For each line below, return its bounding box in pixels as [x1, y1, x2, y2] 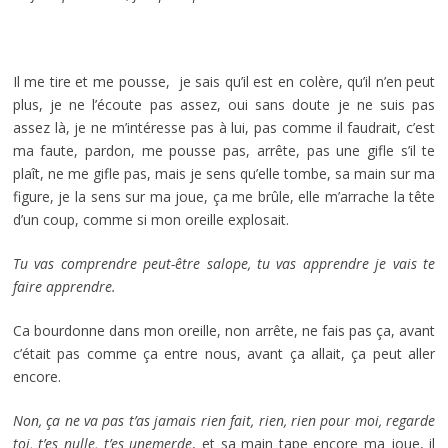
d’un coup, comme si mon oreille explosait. [12, 209, 289, 229]
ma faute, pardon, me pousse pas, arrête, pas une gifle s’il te [12, 140, 436, 160]
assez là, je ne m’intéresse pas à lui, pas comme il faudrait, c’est [12, 117, 436, 137]
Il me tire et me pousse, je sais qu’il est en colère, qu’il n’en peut [12, 71, 436, 91]
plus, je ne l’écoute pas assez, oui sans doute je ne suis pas [12, 94, 436, 114]
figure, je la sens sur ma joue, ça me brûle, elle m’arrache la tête [12, 186, 436, 206]
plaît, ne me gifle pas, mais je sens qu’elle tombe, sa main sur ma [12, 163, 436, 183]
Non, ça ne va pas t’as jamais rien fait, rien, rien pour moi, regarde [12, 410, 436, 430]
